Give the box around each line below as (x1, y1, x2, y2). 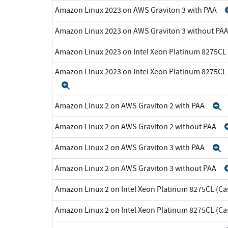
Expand (70, 81, 104, 90)
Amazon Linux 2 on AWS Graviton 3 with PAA (55, 142, 206, 153)
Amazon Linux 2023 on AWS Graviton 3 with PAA (55, 5, 218, 15)
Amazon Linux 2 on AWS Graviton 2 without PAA (55, 121, 218, 132)
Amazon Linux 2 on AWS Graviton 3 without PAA (55, 163, 218, 174)
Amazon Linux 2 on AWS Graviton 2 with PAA (55, 100, 206, 111)
